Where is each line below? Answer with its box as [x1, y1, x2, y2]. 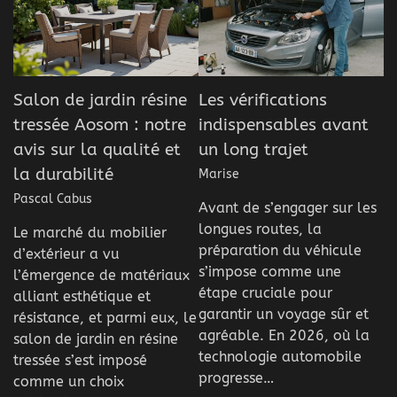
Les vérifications [198, 89, 327, 110]
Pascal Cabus [13, 191, 92, 206]
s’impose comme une [198, 262, 341, 280]
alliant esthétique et [13, 287, 151, 305]
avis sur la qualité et [13, 138, 181, 160]
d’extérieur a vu [13, 245, 120, 262]
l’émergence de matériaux [13, 266, 190, 284]
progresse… [198, 369, 274, 386]
